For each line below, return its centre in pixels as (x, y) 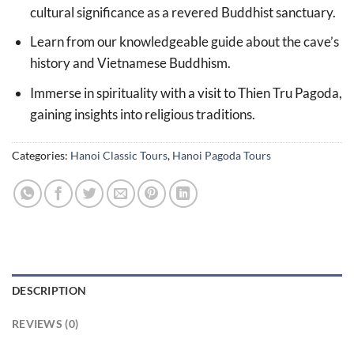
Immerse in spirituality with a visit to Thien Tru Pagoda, (186, 92)
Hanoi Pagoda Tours (222, 156)
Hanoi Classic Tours (119, 156)
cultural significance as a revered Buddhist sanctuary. (183, 12)
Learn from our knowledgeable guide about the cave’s (184, 42)
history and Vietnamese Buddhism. (130, 63)
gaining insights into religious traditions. (142, 114)
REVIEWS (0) (45, 324)
